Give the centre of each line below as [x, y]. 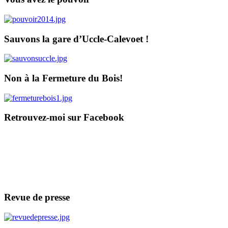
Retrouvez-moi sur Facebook [64, 118]
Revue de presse [37, 197]
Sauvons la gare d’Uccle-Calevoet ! [76, 39]
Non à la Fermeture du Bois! [63, 78]
